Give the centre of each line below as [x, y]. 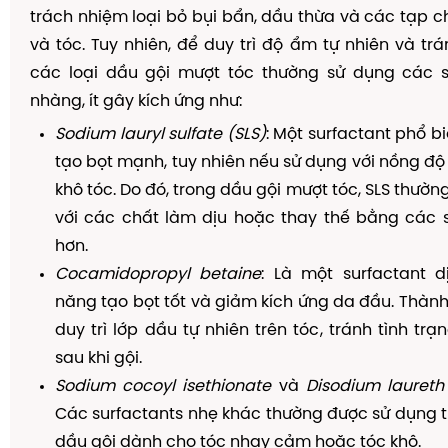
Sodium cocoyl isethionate [163, 386]
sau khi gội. [98, 358]
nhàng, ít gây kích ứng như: [136, 101]
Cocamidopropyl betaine [158, 274]
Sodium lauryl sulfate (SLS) [160, 134]
